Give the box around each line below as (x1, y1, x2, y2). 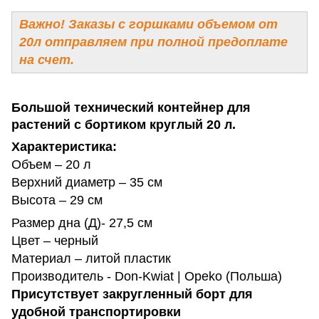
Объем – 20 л (11, 157, 91, 172)
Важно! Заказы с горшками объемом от (19, 16, 278, 31)
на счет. (19, 52, 74, 67)
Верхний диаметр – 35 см (11, 175, 162, 190)
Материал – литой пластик (11, 251, 171, 266)
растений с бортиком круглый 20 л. (11, 117, 236, 132)
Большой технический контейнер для (11, 100, 251, 115)
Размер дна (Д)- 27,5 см (11, 216, 152, 231)
